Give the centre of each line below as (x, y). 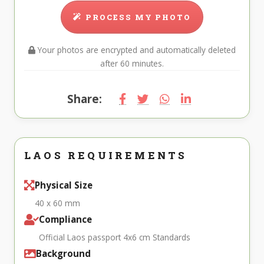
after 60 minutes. (132, 64)
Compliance (65, 220)
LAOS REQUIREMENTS (106, 156)
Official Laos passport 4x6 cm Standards (115, 237)
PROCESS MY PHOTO (138, 17)
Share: (85, 99)
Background (63, 254)
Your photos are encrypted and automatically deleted (136, 50)
